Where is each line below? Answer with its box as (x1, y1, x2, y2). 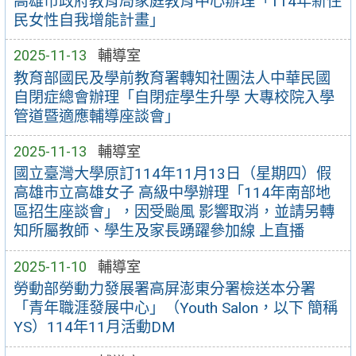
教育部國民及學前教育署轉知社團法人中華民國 (13, 68, 331, 87)
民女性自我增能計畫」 (13, 10, 164, 29)
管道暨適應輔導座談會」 (13, 106, 180, 126)
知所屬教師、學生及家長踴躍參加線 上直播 (13, 222, 304, 241)
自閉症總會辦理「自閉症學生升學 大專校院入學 (13, 87, 335, 106)
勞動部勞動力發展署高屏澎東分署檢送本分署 (13, 280, 315, 299)
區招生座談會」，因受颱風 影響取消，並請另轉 (13, 203, 335, 222)
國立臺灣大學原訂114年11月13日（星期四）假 (13, 164, 331, 184)
